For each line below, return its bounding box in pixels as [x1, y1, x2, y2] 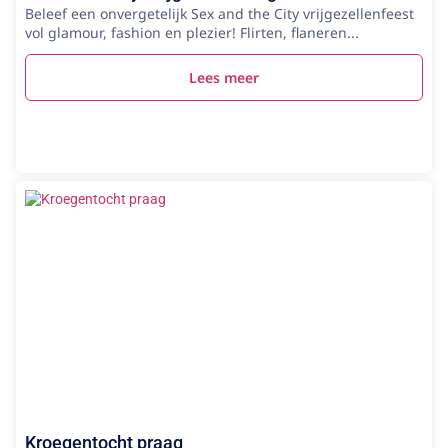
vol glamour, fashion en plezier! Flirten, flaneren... [25, 23, 359, 42]
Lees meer [189, 68, 259, 87]
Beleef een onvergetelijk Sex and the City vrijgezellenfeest [25, 4, 414, 23]
